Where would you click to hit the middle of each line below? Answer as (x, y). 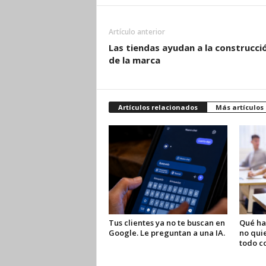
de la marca (134, 60)
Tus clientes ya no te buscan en (167, 223)
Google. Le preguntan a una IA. (167, 233)
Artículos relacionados (158, 107)
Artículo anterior (137, 32)
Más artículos (239, 107)
